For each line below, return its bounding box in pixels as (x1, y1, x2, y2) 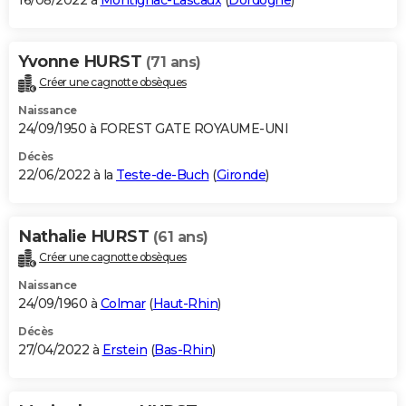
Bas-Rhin (154, 341, 212, 358)
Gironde (216, 167, 266, 184)
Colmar (100, 295, 146, 312)
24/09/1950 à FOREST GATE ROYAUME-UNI (18, 121, 288, 138)
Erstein (101, 341, 147, 358)
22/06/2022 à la (18, 167, 116, 184)
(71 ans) (145, 53, 201, 72)
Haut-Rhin (152, 295, 217, 312)
